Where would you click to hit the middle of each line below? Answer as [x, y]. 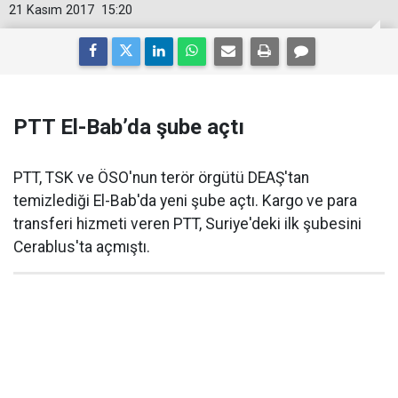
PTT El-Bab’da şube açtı [129, 127]
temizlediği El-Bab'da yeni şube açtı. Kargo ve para [185, 201]
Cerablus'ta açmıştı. [82, 247]
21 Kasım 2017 [52, 10]
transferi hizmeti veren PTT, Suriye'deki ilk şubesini [187, 224]
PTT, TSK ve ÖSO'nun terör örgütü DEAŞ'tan [161, 178]
